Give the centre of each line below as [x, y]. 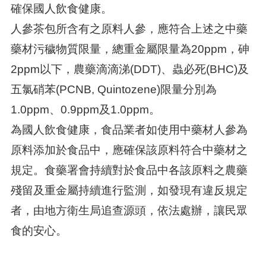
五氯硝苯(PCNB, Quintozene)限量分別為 [113, 89]
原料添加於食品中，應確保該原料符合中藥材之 [129, 150]
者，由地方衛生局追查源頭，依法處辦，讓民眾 [129, 210]
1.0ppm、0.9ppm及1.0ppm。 [85, 110]
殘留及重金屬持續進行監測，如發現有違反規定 [129, 190]
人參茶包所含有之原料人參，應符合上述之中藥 [129, 29]
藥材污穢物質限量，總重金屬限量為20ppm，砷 [130, 49]
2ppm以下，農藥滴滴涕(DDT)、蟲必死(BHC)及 [129, 69]
